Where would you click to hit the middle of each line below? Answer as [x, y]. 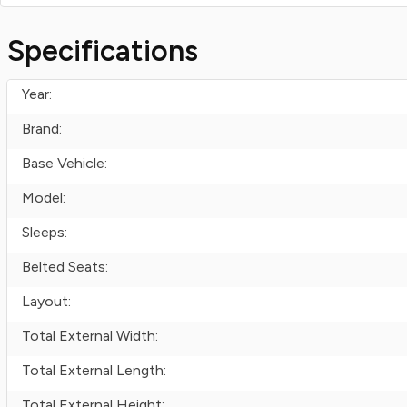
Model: [44, 198]
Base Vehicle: [65, 163]
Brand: [42, 129]
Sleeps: [45, 232]
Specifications [103, 51]
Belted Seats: [65, 267]
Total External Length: [94, 370]
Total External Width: [90, 336]
